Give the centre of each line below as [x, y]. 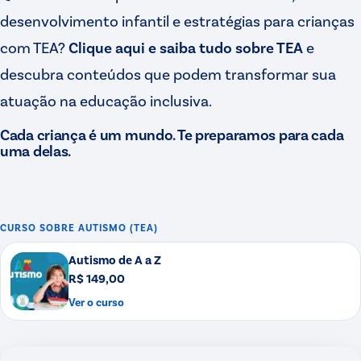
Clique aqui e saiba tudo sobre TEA [186, 48]
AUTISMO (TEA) [118, 228]
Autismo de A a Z [115, 260]
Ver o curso [96, 302]
